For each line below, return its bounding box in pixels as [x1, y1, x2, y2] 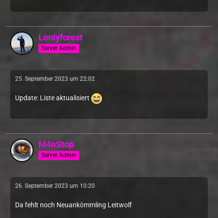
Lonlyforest [38, 32, 83, 42]
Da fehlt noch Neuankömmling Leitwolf [15, 201, 132, 209]
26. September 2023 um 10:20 [15, 182, 95, 189]
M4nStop [38, 139, 74, 149]
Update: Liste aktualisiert [15, 94, 91, 102]
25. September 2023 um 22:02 [15, 75, 95, 82]
